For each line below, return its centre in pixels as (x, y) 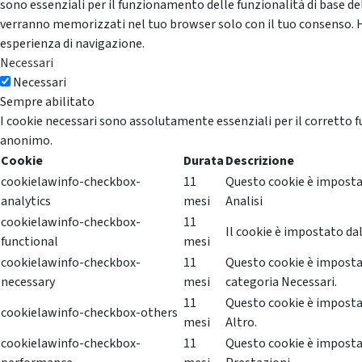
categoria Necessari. (281, 282)
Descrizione (260, 160)
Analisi (244, 201)
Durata (204, 160)
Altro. (241, 322)
